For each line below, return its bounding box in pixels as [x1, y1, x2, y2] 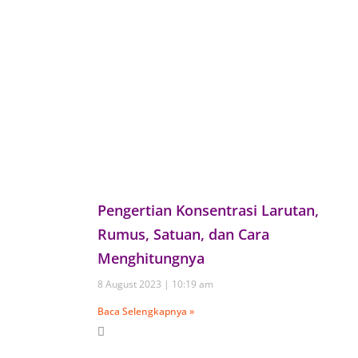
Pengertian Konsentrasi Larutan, [97, 200, 319, 220]
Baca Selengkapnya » [97, 304, 194, 318]
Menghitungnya [97, 248, 205, 268]
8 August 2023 [97, 276, 164, 291]
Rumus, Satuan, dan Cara [97, 224, 269, 244]
